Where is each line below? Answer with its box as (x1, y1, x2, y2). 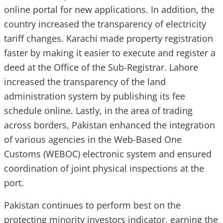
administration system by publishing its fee (4, 90, 185, 102)
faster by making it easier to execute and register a (4, 47, 216, 59)
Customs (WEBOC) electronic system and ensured (4, 148, 212, 160)
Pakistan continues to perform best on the (4, 199, 181, 211)
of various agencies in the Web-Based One (4, 133, 182, 145)
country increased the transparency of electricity (4, 18, 206, 30)
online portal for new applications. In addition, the (4, 3, 215, 15)
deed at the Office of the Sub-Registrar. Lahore (4, 61, 198, 73)
